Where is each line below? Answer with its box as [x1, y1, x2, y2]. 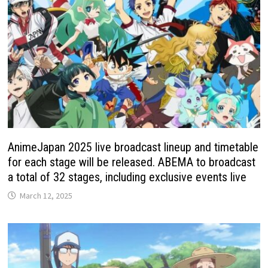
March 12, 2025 [20, 190, 73, 202]
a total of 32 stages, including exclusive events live [8, 170, 247, 185]
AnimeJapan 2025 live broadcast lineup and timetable [8, 140, 259, 155]
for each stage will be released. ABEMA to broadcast [8, 155, 256, 170]
